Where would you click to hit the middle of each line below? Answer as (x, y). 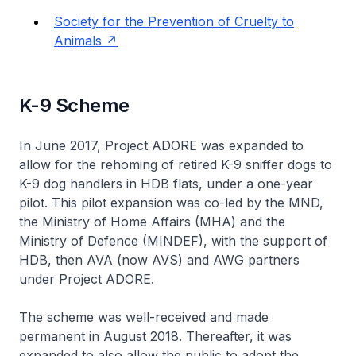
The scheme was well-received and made (144, 317)
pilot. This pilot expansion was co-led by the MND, (171, 202)
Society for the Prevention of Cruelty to (174, 21)
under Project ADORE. (89, 279)
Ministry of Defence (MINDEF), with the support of (173, 240)
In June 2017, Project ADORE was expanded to (161, 145)
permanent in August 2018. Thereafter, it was (155, 336)
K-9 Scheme (77, 105)
